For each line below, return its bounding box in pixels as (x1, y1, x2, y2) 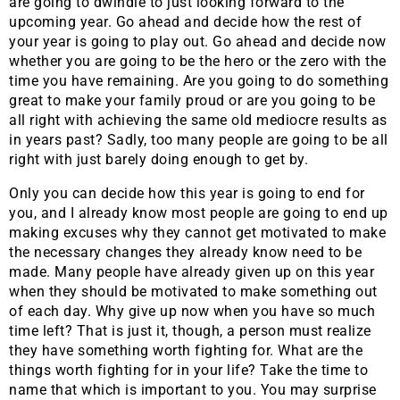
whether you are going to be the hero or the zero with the (9, 53, 387, 71)
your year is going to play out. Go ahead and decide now (9, 33, 387, 51)
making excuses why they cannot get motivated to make (9, 224, 386, 242)
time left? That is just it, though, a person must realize (9, 322, 371, 340)
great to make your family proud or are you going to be (9, 92, 375, 110)
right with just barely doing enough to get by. (9, 151, 308, 169)
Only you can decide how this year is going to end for (9, 185, 365, 203)
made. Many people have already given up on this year (9, 263, 374, 281)
